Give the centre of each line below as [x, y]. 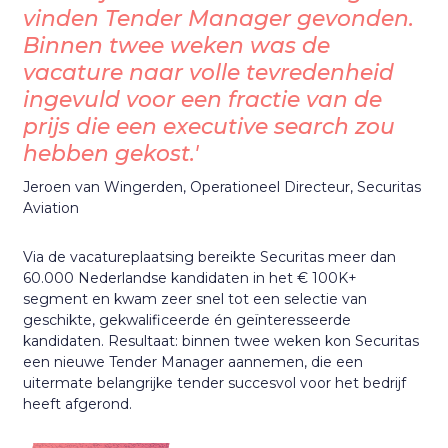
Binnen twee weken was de [177, 44]
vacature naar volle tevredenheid [209, 71]
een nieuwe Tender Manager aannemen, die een [193, 362]
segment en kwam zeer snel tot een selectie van [195, 299]
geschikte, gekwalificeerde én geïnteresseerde [187, 320]
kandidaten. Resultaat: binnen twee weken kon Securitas [221, 341]
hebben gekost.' [111, 152]
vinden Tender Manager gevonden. [219, 17]
